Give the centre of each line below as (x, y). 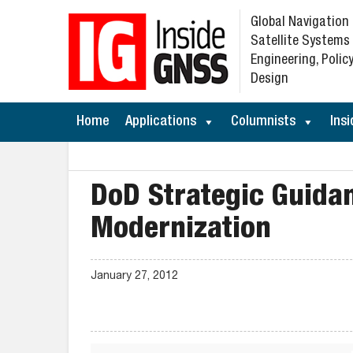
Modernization (181, 231)
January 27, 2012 (134, 277)
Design (269, 80)
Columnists (263, 122)
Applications (161, 122)
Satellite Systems (300, 42)
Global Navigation (300, 23)
